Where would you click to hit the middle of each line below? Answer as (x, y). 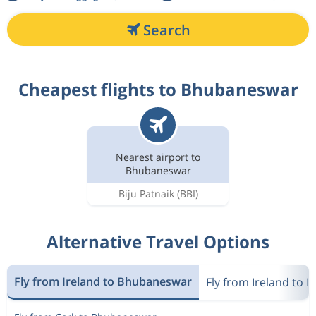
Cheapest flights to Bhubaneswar (158, 89)
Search (166, 30)
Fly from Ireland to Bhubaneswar (103, 281)
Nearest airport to (158, 157)
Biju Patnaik (146, 194)
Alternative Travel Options (158, 242)
